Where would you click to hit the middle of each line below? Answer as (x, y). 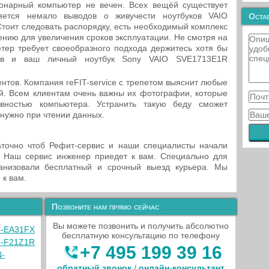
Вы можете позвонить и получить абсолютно (141, 226)
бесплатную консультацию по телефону (141, 235)
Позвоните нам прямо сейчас (105, 207)
